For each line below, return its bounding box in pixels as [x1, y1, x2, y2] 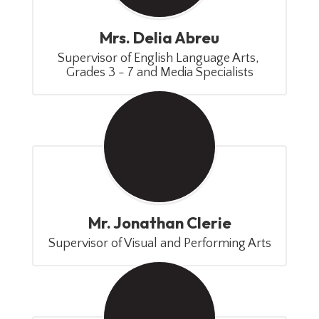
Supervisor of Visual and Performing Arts [48, 236, 271, 251]
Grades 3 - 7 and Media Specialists [66, 66, 253, 80]
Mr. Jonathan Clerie [88, 213, 231, 233]
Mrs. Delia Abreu [100, 28, 219, 48]
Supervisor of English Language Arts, [57, 51, 259, 66]
